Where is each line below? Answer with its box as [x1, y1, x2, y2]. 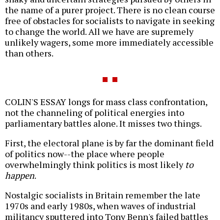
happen [5, 169, 34, 182]
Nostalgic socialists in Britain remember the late [5, 189, 200, 201]
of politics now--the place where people [5, 148, 165, 160]
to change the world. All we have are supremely [5, 26, 193, 38]
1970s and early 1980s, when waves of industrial [5, 200, 196, 212]
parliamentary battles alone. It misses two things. [5, 117, 202, 130]
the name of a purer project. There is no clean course [5, 4, 215, 16]
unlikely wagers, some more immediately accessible [5, 36, 214, 49]
